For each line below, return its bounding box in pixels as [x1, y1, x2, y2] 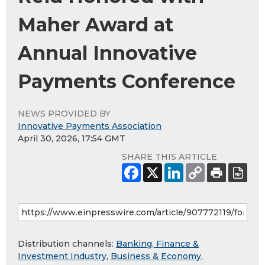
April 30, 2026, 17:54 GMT [18, 133, 125, 144]
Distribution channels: [18, 238, 116, 250]
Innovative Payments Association [18, 121, 161, 132]
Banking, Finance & [116, 238, 199, 250]
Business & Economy [111, 251, 201, 262]
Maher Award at [18, 13, 173, 37]
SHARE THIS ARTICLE [122, 151, 217, 163]
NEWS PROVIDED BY [18, 108, 111, 119]
